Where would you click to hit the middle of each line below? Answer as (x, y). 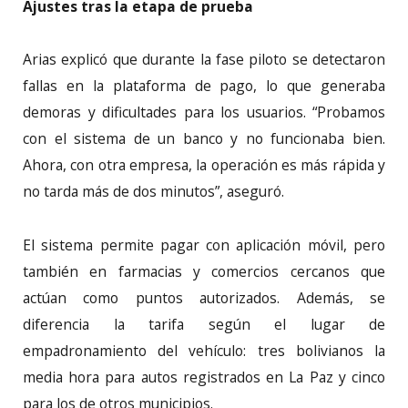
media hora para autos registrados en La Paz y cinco (204, 377)
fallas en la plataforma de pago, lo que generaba (204, 86)
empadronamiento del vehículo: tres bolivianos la (204, 350)
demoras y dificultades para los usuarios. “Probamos (204, 112)
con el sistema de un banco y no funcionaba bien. (204, 139)
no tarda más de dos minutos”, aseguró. (153, 192)
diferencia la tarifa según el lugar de (204, 324)
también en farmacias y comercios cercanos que (204, 271)
